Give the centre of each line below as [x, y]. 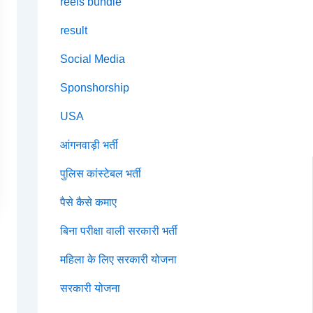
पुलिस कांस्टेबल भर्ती [100, 174]
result [73, 31]
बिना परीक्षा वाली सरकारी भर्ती [118, 231]
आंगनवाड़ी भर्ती [89, 145]
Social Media [92, 59]
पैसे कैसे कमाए [88, 203]
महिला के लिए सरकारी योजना [118, 260]
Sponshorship [94, 88]
